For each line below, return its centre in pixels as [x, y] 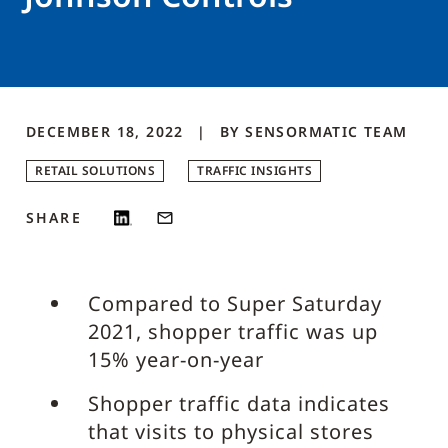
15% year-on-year [176, 359]
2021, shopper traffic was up [233, 331]
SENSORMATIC [302, 131]
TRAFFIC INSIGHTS [254, 170]
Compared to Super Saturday [235, 303]
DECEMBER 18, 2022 [108, 131]
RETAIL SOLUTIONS [95, 170]
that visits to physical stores [231, 431]
